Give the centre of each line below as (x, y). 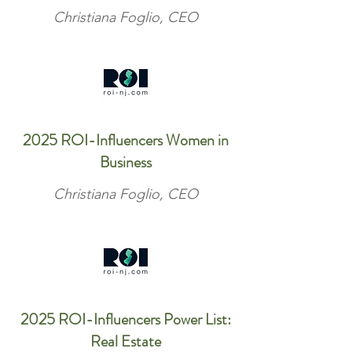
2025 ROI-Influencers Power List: (126, 319)
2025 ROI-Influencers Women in (126, 140)
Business (126, 162)
